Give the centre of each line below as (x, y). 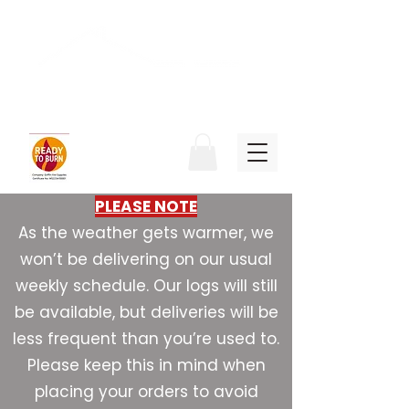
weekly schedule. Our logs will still (146, 285)
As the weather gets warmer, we (146, 232)
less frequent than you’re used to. (146, 338)
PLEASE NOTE (146, 206)
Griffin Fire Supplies (140, 84)
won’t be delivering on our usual (146, 259)
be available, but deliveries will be (146, 312)
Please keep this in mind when (146, 365)
